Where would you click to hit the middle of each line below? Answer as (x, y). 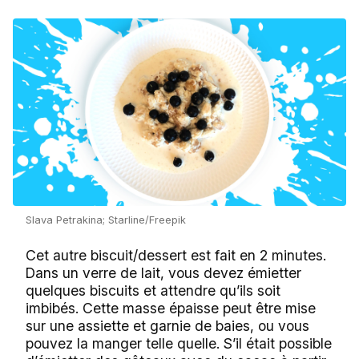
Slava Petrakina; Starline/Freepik (106, 220)
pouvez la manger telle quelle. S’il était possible (179, 343)
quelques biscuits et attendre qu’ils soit (153, 290)
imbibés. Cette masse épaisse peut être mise (171, 308)
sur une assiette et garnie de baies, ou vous (167, 325)
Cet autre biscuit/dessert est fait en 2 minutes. (176, 255)
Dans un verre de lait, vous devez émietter (163, 272)
